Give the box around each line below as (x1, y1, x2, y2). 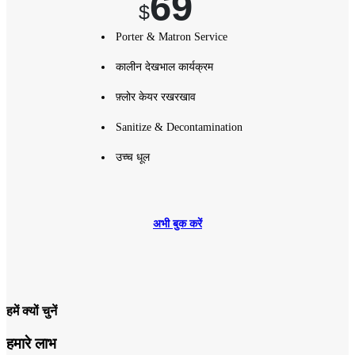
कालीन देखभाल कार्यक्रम (115, 60, 213, 73)
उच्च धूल (115, 151, 150, 163)
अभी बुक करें (153, 217, 202, 230)
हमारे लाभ (6, 335, 56, 353)
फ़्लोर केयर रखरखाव (115, 90, 196, 103)
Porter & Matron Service (115, 30, 227, 43)
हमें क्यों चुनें (6, 304, 57, 319)
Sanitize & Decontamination (115, 120, 242, 133)
